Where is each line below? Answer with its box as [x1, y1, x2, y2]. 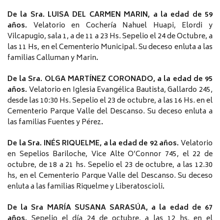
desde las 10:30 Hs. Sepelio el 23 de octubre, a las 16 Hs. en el [7, 95, 213, 108]
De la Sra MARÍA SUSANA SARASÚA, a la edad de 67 [7, 202, 213, 215]
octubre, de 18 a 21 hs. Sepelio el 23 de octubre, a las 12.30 [7, 159, 213, 172]
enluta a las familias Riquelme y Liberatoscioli [7, 181, 163, 193]
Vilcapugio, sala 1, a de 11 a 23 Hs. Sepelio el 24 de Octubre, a [7, 30, 213, 43]
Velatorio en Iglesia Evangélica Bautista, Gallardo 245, [28, 84, 213, 97]
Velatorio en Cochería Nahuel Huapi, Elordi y [33, 20, 213, 32]
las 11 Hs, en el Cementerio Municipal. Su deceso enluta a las [7, 41, 213, 54]
